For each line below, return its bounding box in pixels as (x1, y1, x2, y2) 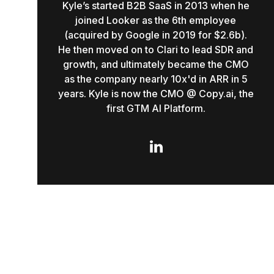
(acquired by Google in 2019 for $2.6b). (64, 29, 247, 41)
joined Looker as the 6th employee (75, 14, 236, 26)
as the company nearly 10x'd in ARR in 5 (64, 73, 248, 85)
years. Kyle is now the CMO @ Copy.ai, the (57, 87, 254, 100)
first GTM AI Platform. (106, 102, 206, 114)
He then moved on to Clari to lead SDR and (58, 43, 253, 56)
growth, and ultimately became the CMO (62, 58, 249, 70)
